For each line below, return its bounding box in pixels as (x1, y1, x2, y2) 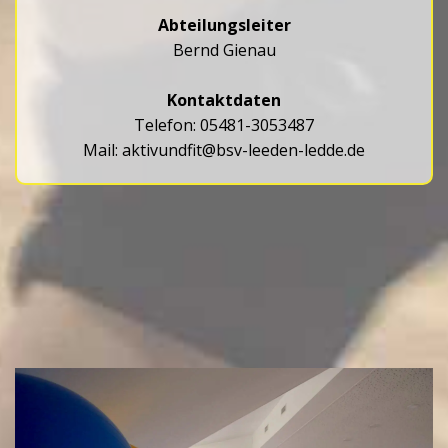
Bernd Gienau (172, 39, 276, 61)
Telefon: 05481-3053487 (134, 114, 314, 136)
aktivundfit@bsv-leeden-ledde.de (122, 139, 365, 161)
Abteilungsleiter (157, 14, 291, 36)
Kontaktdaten (167, 89, 281, 111)
